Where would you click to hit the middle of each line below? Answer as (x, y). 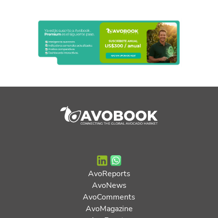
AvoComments (109, 196)
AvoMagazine (109, 208)
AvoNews (109, 184)
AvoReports (109, 173)
